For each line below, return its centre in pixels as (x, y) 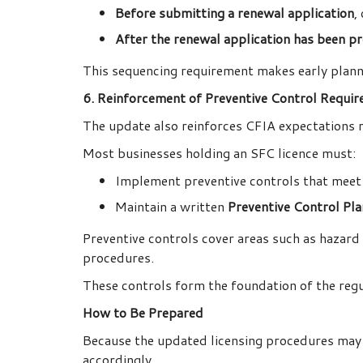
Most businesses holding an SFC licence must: (219, 153)
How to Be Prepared (143, 313)
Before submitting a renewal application (235, 13)
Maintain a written (171, 207)
